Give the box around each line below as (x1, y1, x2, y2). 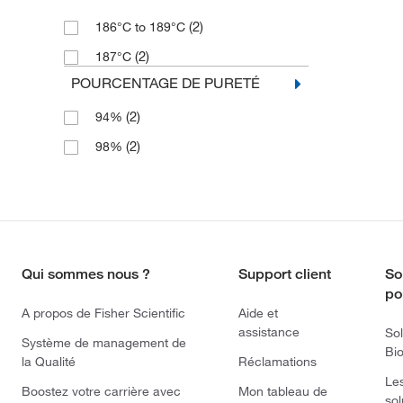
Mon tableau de (237, 383, 327, 399)
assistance (237, 324, 300, 340)
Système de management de (22, 335, 186, 351)
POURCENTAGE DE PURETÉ (70, 74, 260, 92)
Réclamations (237, 354, 317, 370)
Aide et (237, 305, 278, 321)
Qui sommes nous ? (22, 265, 150, 282)
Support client (237, 265, 331, 282)
